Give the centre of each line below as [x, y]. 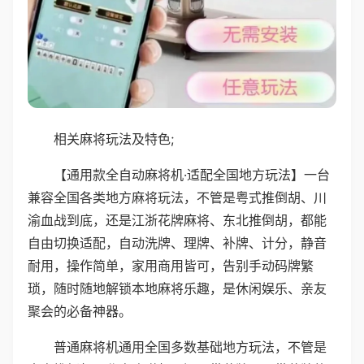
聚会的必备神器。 [80, 311]
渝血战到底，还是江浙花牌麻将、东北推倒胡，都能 [177, 220]
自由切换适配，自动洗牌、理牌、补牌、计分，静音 [177, 243]
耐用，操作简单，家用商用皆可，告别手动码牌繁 [171, 265]
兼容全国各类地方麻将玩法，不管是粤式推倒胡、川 [177, 197]
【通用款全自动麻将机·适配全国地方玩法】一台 [192, 174]
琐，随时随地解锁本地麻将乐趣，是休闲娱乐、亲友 [177, 288]
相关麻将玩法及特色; [114, 139]
